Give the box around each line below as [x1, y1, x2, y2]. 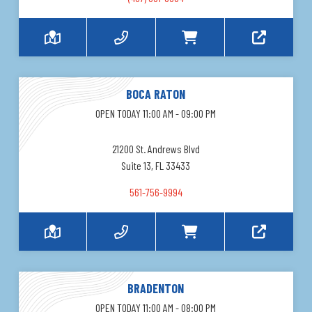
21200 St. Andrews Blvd [111, 142, 200, 156]
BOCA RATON [126, 86, 186, 102]
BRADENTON [127, 281, 185, 297]
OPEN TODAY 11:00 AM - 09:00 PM [95, 107, 217, 120]
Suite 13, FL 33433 [121, 159, 191, 173]
